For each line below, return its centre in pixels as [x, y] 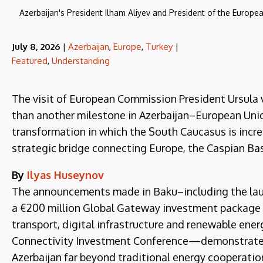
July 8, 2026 [36, 47]
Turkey [159, 47]
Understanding [81, 61]
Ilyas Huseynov [65, 175]
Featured [30, 61]
